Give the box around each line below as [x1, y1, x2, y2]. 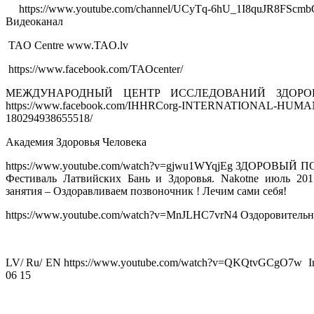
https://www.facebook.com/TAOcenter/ [6, 63, 186, 76]
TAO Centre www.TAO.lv [6, 39, 134, 52]
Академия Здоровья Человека [6, 136, 146, 149]
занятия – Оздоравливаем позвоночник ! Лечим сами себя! [6, 185, 287, 198]
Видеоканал [6, 15, 63, 28]
